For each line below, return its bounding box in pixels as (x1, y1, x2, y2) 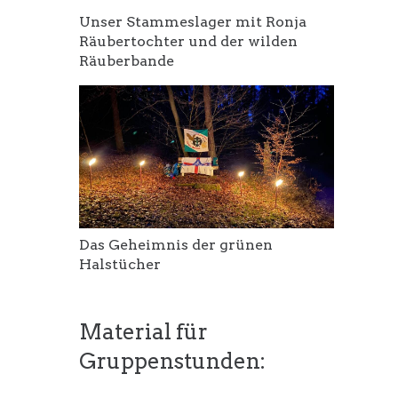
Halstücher (79, 255, 162, 273)
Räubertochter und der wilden (79, 32, 298, 50)
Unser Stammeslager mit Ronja (79, 12, 307, 30)
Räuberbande (79, 52, 175, 69)
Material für (79, 318, 209, 345)
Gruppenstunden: (79, 347, 267, 374)
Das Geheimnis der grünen (79, 235, 274, 253)
